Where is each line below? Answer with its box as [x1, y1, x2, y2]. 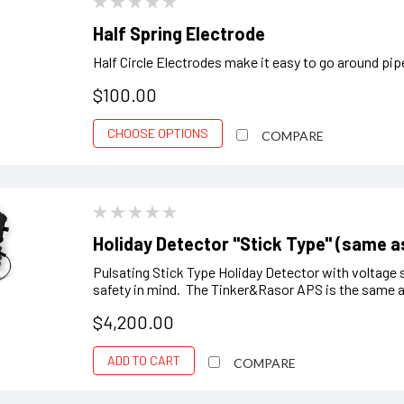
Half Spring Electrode [93, 22, 266, 44]
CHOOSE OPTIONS [107, 124, 209, 141]
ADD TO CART [107, 353, 181, 368]
